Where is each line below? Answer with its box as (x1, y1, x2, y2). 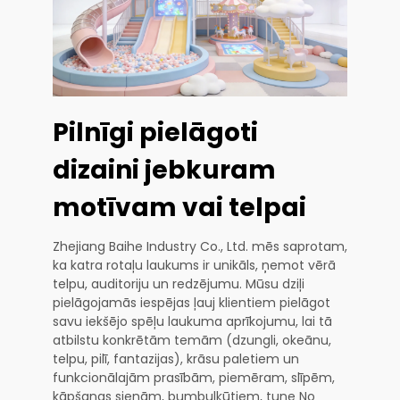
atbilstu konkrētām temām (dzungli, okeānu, (53, 331, 331, 350)
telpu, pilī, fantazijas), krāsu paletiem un (53, 350, 299, 369)
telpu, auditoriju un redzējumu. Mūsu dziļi (53, 275, 304, 294)
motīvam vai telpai (53, 190, 306, 226)
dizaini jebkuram (53, 153, 276, 188)
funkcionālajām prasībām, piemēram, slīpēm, (53, 369, 335, 387)
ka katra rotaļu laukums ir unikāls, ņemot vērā (53, 256, 336, 275)
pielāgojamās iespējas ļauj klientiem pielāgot (53, 294, 330, 312)
